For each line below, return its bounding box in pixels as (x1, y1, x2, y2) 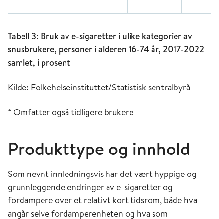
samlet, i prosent (8, 56, 70, 68)
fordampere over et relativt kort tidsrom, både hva (8, 194, 197, 206)
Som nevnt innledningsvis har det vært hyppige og (8, 167, 197, 180)
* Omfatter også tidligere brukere (8, 106, 133, 118)
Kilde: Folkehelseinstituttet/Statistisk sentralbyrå (8, 81, 190, 93)
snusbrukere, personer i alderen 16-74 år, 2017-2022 (8, 43, 204, 55)
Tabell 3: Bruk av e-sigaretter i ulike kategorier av (8, 29, 192, 42)
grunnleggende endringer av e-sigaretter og (8, 180, 173, 193)
